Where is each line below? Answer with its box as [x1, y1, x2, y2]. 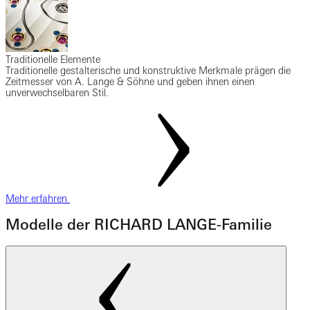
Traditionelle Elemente [6, 54, 100, 66]
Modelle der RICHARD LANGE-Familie [6, 216, 272, 234]
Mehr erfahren [6, 193, 70, 205]
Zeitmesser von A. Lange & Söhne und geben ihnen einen [6, 76, 255, 88]
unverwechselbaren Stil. [6, 87, 109, 99]
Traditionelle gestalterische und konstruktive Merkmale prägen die [6, 65, 291, 77]
